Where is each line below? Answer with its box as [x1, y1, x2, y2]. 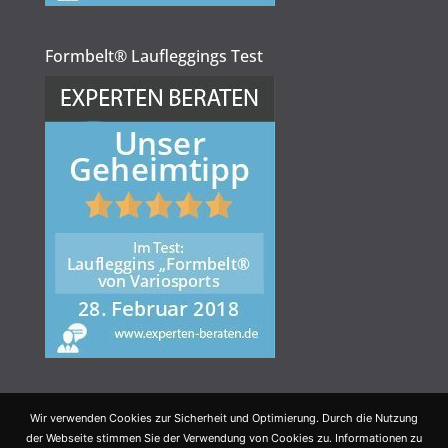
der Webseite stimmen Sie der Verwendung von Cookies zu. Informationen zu [26, 431, 422, 445]
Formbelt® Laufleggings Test [44, 45, 263, 68]
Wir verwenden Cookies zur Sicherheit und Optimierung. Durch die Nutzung [30, 411, 418, 425]
